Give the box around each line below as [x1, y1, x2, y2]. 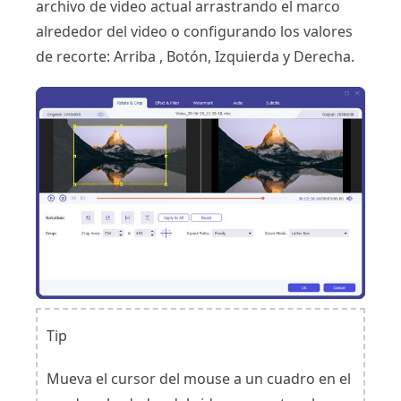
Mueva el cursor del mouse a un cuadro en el [47, 369, 351, 389]
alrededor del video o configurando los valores [36, 21, 353, 42]
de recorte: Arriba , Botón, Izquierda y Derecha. [36, 47, 354, 67]
